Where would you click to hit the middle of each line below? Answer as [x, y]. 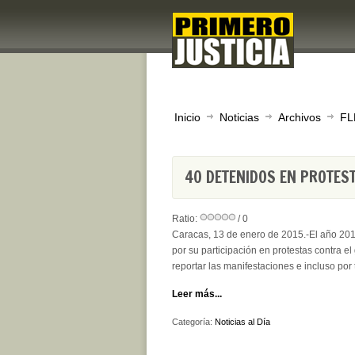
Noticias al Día [242, 322]
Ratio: [186, 219]
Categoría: [193, 322]
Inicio [187, 117]
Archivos [300, 117]
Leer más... [197, 294]
